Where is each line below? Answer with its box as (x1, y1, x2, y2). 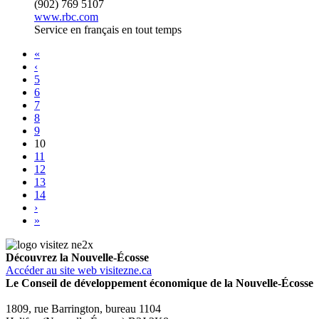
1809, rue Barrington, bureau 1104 (6, 302, 161, 315)
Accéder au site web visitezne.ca (6, 263, 152, 276)
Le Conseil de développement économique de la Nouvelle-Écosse (6, 276, 313, 289)
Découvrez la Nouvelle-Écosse (6, 251, 149, 263)
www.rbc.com (34, 10, 98, 23)
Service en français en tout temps (34, 23, 182, 36)
